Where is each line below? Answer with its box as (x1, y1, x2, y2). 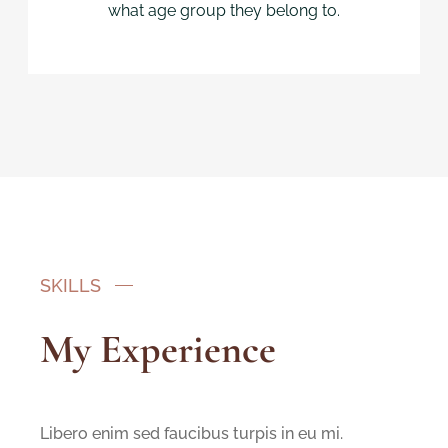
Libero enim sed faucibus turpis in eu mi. (40, 424, 343, 444)
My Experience (40, 325, 276, 374)
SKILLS (40, 275, 101, 297)
